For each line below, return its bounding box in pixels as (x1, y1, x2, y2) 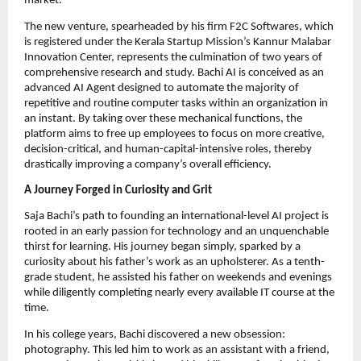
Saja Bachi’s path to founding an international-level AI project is (24, 210, 329, 223)
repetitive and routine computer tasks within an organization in (24, 97, 328, 110)
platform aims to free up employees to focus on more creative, (24, 127, 325, 140)
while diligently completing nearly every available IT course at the (24, 287, 334, 300)
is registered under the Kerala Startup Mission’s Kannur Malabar (24, 35, 331, 48)
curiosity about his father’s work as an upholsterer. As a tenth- (24, 256, 325, 269)
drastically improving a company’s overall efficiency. (24, 158, 272, 171)
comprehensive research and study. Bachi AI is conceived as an (24, 66, 324, 79)
